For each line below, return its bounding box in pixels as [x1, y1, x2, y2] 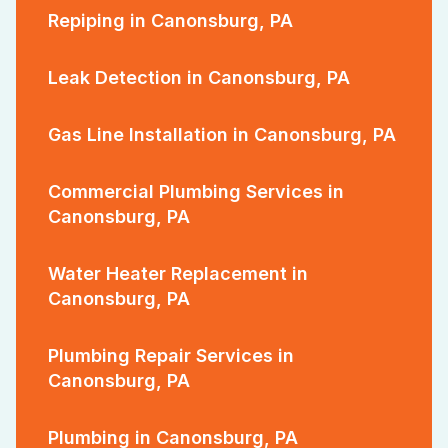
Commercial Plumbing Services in [48, 180, 344, 202]
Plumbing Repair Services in [48, 344, 294, 366]
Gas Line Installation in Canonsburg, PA [48, 123, 396, 145]
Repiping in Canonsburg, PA [48, 9, 293, 31]
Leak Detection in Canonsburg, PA [48, 66, 350, 88]
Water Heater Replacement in [48, 262, 308, 284]
